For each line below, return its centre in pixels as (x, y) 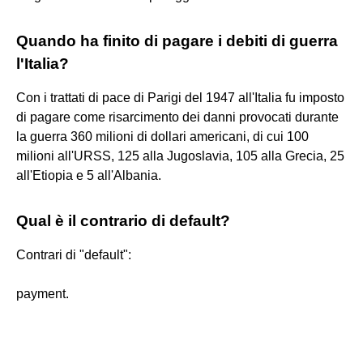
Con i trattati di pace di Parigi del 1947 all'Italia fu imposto (180, 97)
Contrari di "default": (74, 254)
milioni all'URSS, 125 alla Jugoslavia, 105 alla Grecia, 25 (180, 156)
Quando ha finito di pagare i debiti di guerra (177, 41)
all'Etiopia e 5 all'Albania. (89, 175)
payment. (43, 293)
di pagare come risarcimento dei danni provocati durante (177, 117)
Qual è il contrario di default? (123, 220)
